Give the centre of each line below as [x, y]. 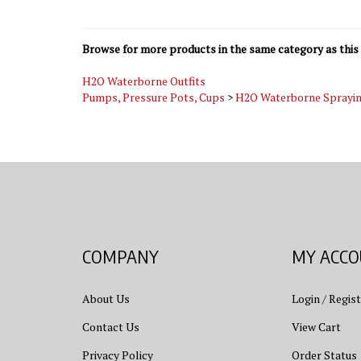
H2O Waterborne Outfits [144, 66]
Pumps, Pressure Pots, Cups [154, 83]
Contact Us [111, 312]
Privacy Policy [118, 340]
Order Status [324, 340]
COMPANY [120, 242]
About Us [106, 284]
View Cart [316, 312]
